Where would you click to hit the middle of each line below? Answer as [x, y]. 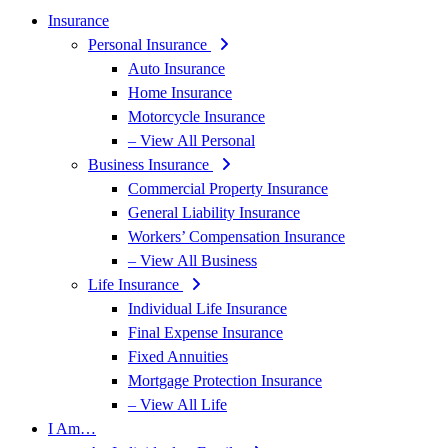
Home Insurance [180, 92]
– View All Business [192, 260]
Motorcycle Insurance [196, 116]
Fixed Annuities [178, 356]
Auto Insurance [176, 68]
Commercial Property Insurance [228, 188]
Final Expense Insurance [205, 332]
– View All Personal [191, 140]
